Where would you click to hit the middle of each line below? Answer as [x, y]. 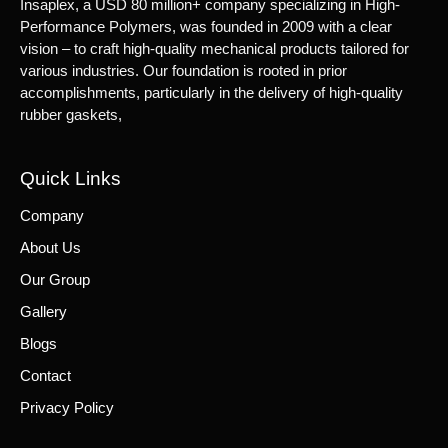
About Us [50, 248]
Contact [45, 376]
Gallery [43, 312]
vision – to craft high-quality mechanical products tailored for [214, 48]
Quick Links [70, 179]
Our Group [55, 280]
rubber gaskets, [71, 114]
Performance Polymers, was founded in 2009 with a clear [206, 26]
